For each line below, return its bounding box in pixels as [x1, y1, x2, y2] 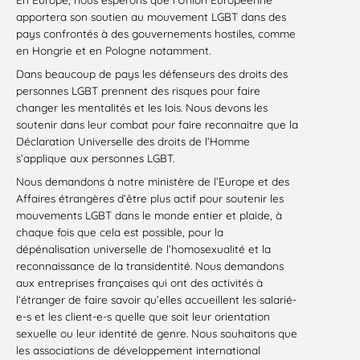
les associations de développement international [16, 343, 260, 358]
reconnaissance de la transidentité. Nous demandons [16, 259, 284, 273]
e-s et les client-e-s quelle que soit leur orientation [16, 309, 270, 324]
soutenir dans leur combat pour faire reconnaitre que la [16, 117, 298, 132]
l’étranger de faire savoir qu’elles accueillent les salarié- [16, 292, 297, 307]
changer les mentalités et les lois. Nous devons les [16, 100, 268, 115]
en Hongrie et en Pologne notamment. [16, 43, 211, 58]
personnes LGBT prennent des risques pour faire [16, 84, 260, 98]
